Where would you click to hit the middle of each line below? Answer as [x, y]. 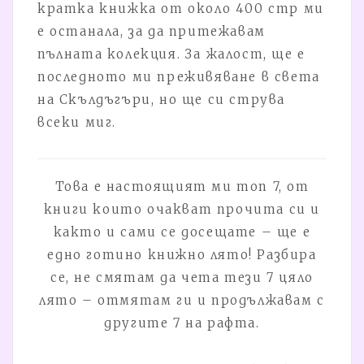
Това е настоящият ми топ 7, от [182, 186]
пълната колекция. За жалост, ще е [171, 54]
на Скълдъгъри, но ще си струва [161, 99]
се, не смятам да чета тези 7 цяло [182, 277]
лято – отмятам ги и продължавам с [182, 300]
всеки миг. [77, 122]
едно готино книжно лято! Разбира [182, 254]
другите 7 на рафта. [182, 323]
